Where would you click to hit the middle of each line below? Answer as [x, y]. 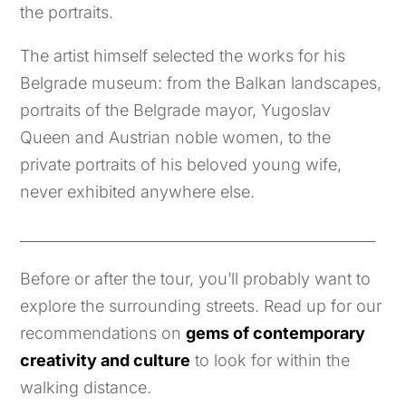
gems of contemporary [276, 333]
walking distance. [88, 388]
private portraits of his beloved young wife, [181, 165]
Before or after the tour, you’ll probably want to [196, 279]
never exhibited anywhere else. [138, 192]
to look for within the [271, 361]
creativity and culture [106, 361]
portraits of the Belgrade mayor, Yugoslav [176, 111]
